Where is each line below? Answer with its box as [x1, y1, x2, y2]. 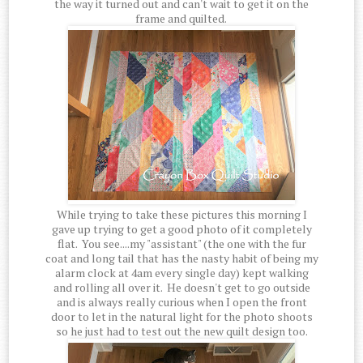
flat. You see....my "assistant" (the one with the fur [57, 236, 306, 252]
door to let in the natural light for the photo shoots [50, 309, 313, 325]
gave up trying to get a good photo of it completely [51, 221, 312, 237]
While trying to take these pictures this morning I [56, 207, 307, 223]
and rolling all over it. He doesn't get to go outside [53, 280, 310, 296]
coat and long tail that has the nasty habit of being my [45, 250, 318, 267]
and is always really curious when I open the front [56, 294, 307, 310]
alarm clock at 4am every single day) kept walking [54, 265, 309, 281]
